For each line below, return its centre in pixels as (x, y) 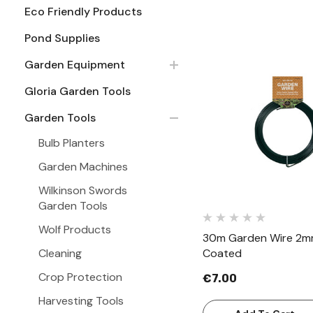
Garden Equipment (75, 65)
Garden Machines (83, 167)
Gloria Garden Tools (78, 91)
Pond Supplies (62, 38)
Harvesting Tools (81, 301)
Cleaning (60, 253)
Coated (222, 253)
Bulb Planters (72, 143)
